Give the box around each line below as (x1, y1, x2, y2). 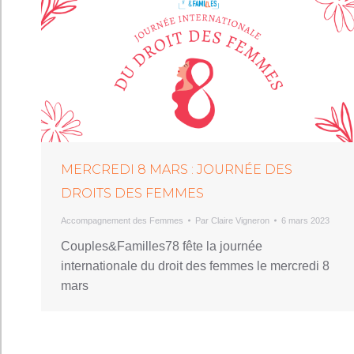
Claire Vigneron (211, 215, 269, 225)
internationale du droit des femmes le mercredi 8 (61, 258, 330, 273)
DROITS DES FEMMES (61, 185, 204, 201)
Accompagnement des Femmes (61, 215, 183, 225)
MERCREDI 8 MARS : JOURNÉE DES (61, 161, 292, 177)
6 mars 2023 (281, 215, 330, 225)
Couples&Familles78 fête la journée (61, 239, 262, 253)
